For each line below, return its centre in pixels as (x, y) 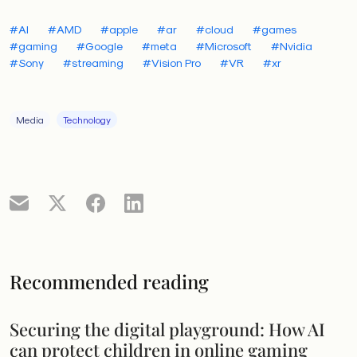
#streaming (93, 63)
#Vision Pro (172, 63)
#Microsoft (224, 46)
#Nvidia (292, 46)
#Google (100, 46)
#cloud (215, 29)
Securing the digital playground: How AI (167, 329)
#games (275, 29)
